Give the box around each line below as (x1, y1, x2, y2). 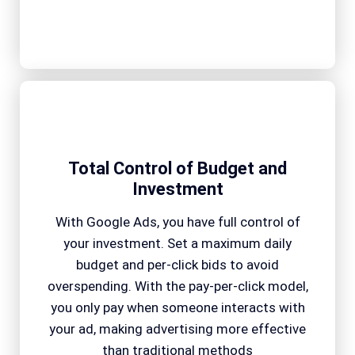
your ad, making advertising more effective (49, 320, 306, 337)
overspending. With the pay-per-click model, (47, 277, 308, 294)
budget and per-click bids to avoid (76, 256, 279, 273)
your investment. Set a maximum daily (63, 235, 292, 251)
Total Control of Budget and (68, 158, 287, 178)
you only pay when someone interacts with (50, 299, 305, 315)
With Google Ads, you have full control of (55, 213, 300, 230)
